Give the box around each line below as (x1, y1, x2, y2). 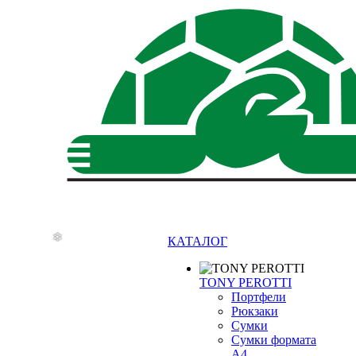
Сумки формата (231, 333, 316, 347)
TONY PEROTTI (199, 276, 292, 290)
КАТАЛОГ (168, 234, 227, 249)
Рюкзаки (231, 304, 278, 319)
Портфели (231, 290, 286, 304)
